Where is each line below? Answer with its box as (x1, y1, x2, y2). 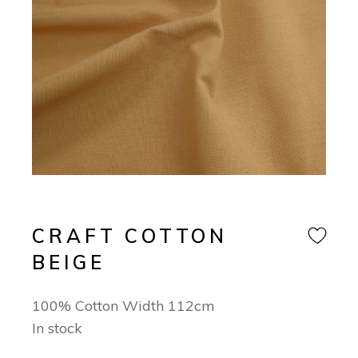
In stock (32, 319, 83, 338)
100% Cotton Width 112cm (32, 296, 216, 316)
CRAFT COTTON (32, 224, 228, 249)
